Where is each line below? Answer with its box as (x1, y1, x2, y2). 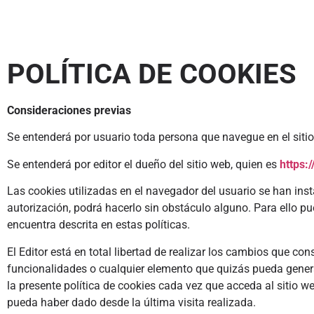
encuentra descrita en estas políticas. (7, 218, 190, 232)
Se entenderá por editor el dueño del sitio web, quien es (7, 157, 280, 171)
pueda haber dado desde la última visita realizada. (7, 295, 259, 309)
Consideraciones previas (7, 104, 131, 117)
